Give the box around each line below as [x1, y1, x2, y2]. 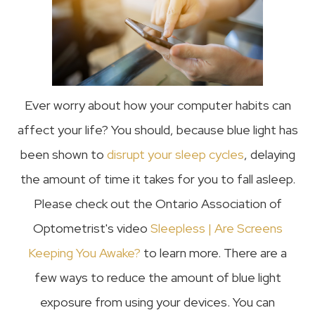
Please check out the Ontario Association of [33, 195, 282, 212]
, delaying [243, 146, 295, 162]
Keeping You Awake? [28, 244, 141, 261]
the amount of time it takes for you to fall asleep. [20, 170, 295, 187]
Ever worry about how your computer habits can [24, 96, 291, 113]
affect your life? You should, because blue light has [17, 121, 298, 138]
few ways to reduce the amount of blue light [34, 269, 281, 285]
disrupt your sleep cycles [106, 146, 244, 162]
